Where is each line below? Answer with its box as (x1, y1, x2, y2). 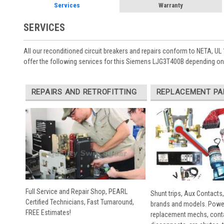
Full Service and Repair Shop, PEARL (25, 187, 127, 196)
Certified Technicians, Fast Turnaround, (25, 198, 134, 206)
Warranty (158, 1, 183, 9)
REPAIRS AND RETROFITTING (31, 87, 137, 96)
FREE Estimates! (25, 208, 71, 217)
